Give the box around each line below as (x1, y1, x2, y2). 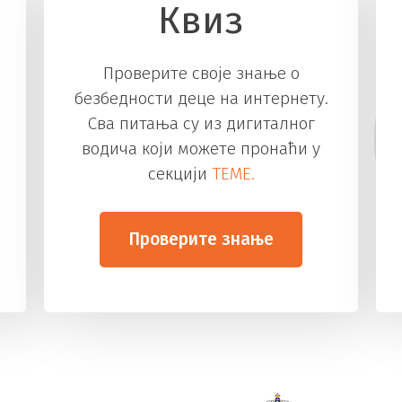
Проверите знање (128, 229, 274, 250)
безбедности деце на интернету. (74, 87, 328, 109)
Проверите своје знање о (102, 62, 300, 83)
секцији (147, 162, 212, 184)
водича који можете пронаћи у (82, 137, 320, 159)
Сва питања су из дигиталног (87, 112, 315, 134)
